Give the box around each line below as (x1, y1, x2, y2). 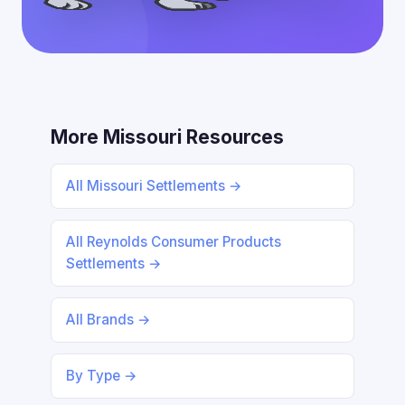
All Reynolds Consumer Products (66, 233, 281, 250)
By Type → (66, 367, 137, 384)
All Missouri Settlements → (66, 177, 242, 194)
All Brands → (66, 311, 151, 328)
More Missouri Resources (51, 126, 284, 148)
